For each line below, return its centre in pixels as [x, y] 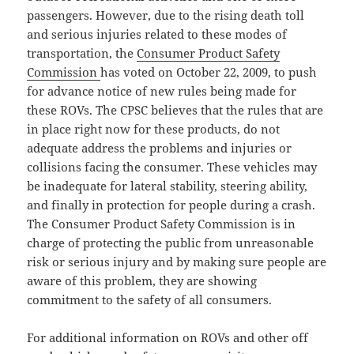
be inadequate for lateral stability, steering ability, [168, 185]
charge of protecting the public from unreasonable [171, 242]
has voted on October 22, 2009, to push [209, 72]
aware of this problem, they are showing [142, 280]
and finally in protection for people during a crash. [171, 204]
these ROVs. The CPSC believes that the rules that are [175, 109]
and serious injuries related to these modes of [157, 34]
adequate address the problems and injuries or [160, 147]
